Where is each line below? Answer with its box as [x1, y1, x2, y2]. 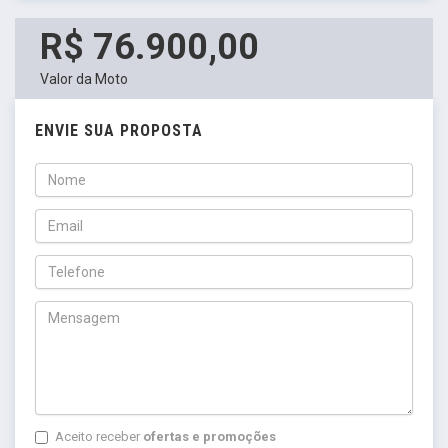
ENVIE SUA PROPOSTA [35, 120, 203, 140]
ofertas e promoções [143, 428, 276, 444]
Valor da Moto [40, 70, 128, 87]
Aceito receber [55, 428, 143, 444]
